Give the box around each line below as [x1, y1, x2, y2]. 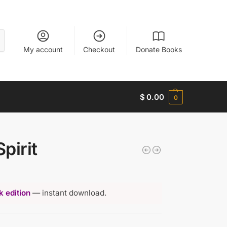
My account [23, 45, 63, 54]
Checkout [83, 45, 116, 54]
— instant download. [30, 187, 106, 198]
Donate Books [135, 45, 182, 54]
